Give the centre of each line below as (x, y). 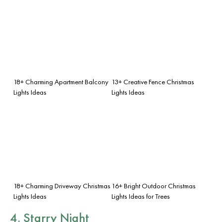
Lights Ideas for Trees (141, 196)
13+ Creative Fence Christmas (153, 82)
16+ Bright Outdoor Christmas (154, 186)
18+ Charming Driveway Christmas (62, 186)
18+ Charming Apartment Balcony (61, 82)
